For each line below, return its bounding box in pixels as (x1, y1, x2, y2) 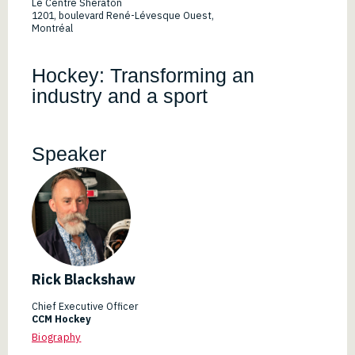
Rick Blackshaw (32, 270, 136, 289)
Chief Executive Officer (32, 300, 138, 313)
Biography (32, 330, 82, 345)
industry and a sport (32, 85, 208, 108)
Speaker (32, 142, 106, 165)
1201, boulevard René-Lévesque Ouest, (32, 9, 214, 22)
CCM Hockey (32, 312, 91, 326)
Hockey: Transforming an (32, 64, 254, 87)
